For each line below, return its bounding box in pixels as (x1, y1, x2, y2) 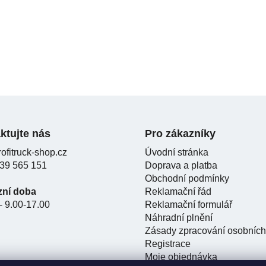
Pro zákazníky (145, 127, 216, 140)
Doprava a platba (145, 160, 217, 170)
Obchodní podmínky (145, 173, 229, 183)
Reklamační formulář (145, 199, 232, 210)
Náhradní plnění (145, 212, 213, 223)
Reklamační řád (145, 186, 211, 197)
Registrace (145, 238, 191, 249)
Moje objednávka (145, 251, 217, 262)
